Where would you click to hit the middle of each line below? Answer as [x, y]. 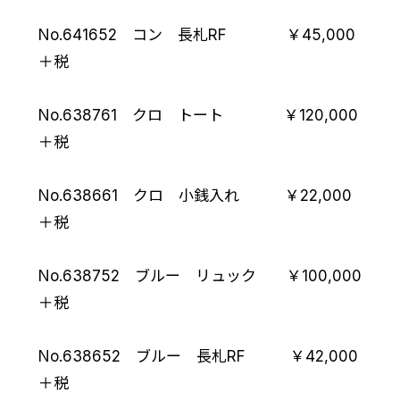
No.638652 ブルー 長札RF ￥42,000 [198, 357]
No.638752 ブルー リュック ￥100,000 [200, 276]
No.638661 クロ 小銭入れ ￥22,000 [195, 196]
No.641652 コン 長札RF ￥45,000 [196, 35]
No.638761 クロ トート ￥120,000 [198, 116]
